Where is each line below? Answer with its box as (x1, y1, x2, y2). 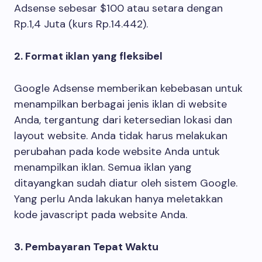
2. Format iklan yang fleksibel (14, 49, 163, 63)
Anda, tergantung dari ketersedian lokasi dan (14, 113, 232, 127)
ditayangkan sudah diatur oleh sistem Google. (14, 176, 237, 190)
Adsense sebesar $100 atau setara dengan (14, 1, 223, 15)
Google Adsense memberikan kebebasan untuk (14, 81, 243, 95)
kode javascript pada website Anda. (14, 208, 187, 222)
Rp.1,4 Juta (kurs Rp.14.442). (14, 17, 148, 31)
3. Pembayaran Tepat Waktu (14, 240, 158, 254)
